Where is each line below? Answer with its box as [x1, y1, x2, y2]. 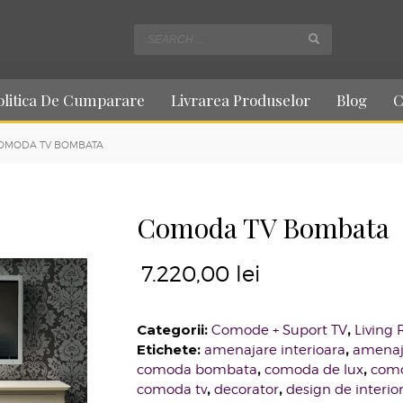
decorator [214, 381, 280, 399]
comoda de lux [264, 362, 364, 379]
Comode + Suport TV [211, 322, 348, 339]
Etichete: [137, 341, 205, 359]
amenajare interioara [204, 342, 346, 359]
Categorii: [137, 321, 212, 339]
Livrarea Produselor [171, 90, 310, 110]
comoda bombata [137, 362, 258, 379]
